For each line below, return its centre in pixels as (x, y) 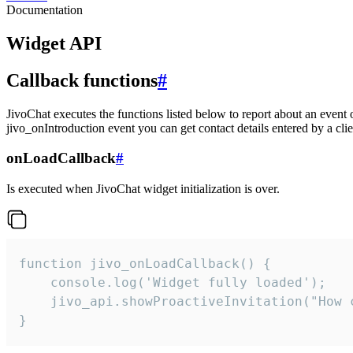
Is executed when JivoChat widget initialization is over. (143, 189)
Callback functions (82, 80)
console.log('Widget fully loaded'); (173, 283)
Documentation (45, 10)
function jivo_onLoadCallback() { (145, 264)
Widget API (54, 43)
